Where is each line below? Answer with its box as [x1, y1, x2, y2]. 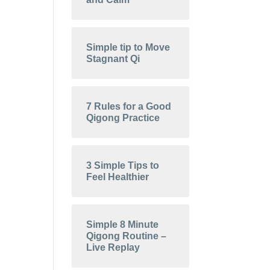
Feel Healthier [86, 171, 149, 182]
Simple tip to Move [86, 42, 171, 52]
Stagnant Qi [86, 53, 140, 64]
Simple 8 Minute [86, 219, 159, 230]
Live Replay [86, 242, 140, 253]
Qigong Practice [86, 112, 160, 123]
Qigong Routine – [86, 230, 167, 241]
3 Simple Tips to [86, 160, 160, 171]
